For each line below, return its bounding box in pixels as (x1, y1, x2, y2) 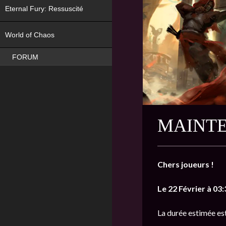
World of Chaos (5, 31, 56, 39)
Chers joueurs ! (157, 159, 214, 169)
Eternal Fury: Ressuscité (5, 4, 85, 13)
